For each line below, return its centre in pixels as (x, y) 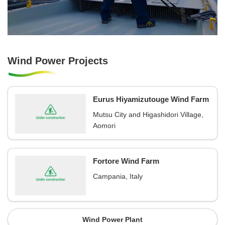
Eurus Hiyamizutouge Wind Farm (151, 99)
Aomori (104, 125)
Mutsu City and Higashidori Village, (148, 114)
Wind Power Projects (58, 61)
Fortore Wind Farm (126, 161)
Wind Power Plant (113, 219)
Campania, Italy (118, 176)
